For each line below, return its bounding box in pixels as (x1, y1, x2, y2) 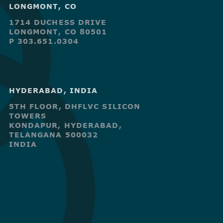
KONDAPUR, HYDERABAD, (8, 121, 122, 130)
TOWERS (8, 111, 47, 120)
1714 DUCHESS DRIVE (8, 18, 107, 27)
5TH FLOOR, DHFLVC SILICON (8, 102, 141, 111)
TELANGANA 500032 (8, 130, 99, 139)
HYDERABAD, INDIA (8, 86, 98, 95)
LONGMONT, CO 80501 (8, 27, 108, 36)
